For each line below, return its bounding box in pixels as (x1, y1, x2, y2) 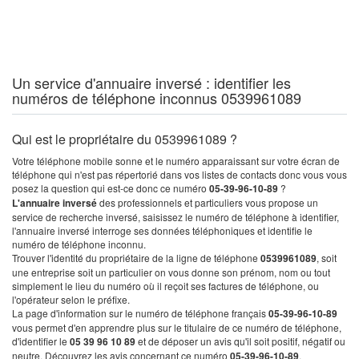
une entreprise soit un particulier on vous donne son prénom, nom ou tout (12, 265, 330, 279)
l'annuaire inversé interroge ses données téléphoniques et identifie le (12, 224, 313, 237)
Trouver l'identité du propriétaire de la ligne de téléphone (12, 251, 260, 264)
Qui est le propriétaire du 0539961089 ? (12, 130, 237, 148)
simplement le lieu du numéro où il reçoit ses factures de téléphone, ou (12, 279, 319, 292)
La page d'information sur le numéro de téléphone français (12, 306, 268, 320)
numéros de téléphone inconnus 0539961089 (12, 87, 301, 108)
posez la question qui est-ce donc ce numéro (12, 181, 209, 195)
